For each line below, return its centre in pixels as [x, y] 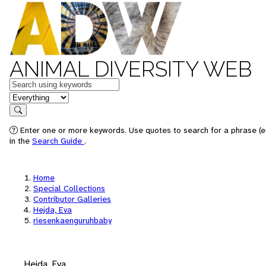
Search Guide [58, 141]
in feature [28, 96]
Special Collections [69, 188]
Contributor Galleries [72, 199]
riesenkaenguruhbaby [72, 220]
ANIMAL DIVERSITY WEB [131, 69]
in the [21, 141]
